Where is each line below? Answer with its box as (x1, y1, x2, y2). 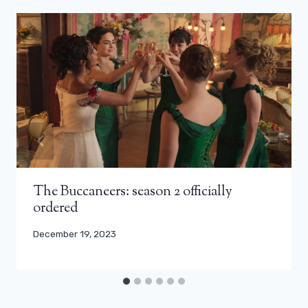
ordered (33, 198, 78, 219)
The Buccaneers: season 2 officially (33, 181, 232, 202)
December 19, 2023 (33, 228, 116, 239)
